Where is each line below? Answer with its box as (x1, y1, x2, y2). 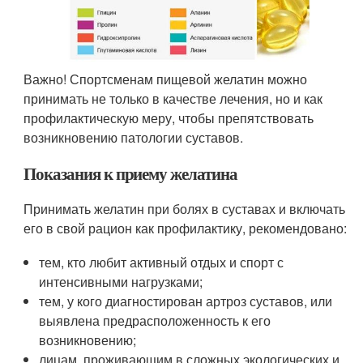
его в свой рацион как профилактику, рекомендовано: (23, 218, 348, 237)
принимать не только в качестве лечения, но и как (23, 88, 323, 108)
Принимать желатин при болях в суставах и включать (23, 199, 346, 218)
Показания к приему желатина (23, 160, 237, 186)
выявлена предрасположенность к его (39, 310, 271, 330)
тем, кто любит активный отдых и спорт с (39, 252, 284, 271)
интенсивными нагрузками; (39, 271, 203, 291)
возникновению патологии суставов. (23, 127, 244, 147)
